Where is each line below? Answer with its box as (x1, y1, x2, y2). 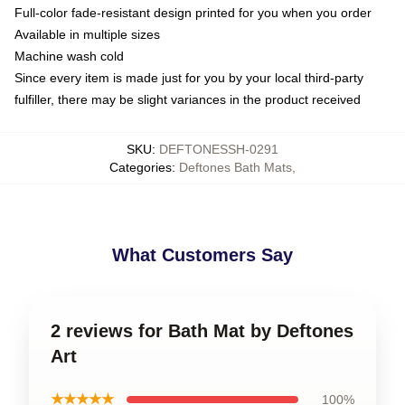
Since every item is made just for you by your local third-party (14, 70, 363, 85)
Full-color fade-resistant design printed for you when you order (14, 5, 372, 20)
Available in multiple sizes (14, 26, 160, 42)
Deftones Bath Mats (179, 159, 292, 174)
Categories (109, 159, 172, 174)
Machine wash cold (14, 48, 124, 63)
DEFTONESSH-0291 (159, 141, 278, 156)
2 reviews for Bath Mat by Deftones (51, 320, 353, 341)
